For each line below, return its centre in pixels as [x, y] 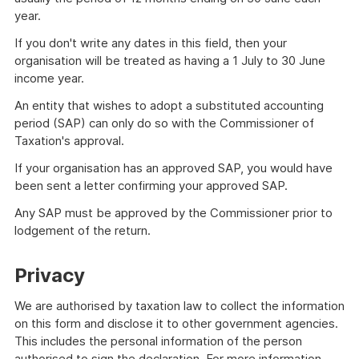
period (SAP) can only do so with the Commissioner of [164, 123]
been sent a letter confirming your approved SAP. [151, 185]
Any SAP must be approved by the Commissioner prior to [173, 212]
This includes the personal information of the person [158, 341]
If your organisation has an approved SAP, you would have [173, 167]
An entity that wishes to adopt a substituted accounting [169, 105]
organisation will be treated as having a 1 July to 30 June [170, 60]
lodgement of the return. [83, 230]
